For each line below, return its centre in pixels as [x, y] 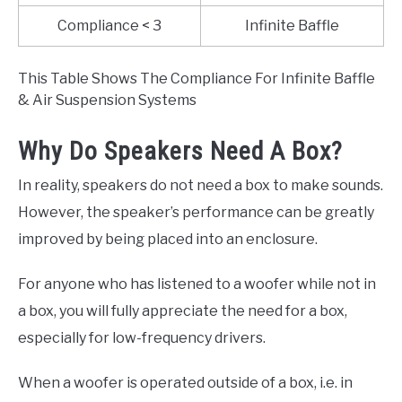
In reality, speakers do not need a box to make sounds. [201, 185]
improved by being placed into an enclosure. [168, 239]
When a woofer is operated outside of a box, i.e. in [185, 382]
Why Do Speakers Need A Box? [180, 151]
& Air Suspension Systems [107, 100]
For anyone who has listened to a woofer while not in [197, 284]
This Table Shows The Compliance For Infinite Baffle [197, 79]
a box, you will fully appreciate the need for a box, [183, 310]
